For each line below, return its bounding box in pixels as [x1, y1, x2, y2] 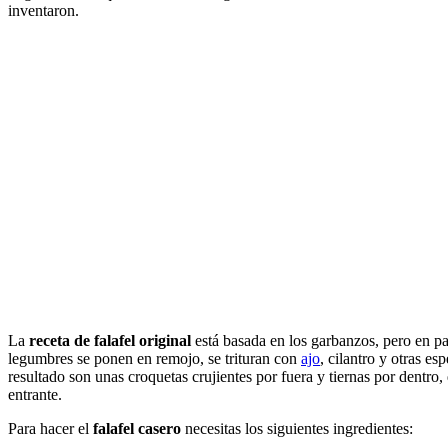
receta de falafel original [29, 331, 191, 349]
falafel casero [89, 419, 181, 437]
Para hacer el [8, 419, 89, 437]
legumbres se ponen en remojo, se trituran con [8, 349, 301, 367]
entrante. [8, 385, 62, 403]
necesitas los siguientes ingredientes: [181, 419, 413, 437]
